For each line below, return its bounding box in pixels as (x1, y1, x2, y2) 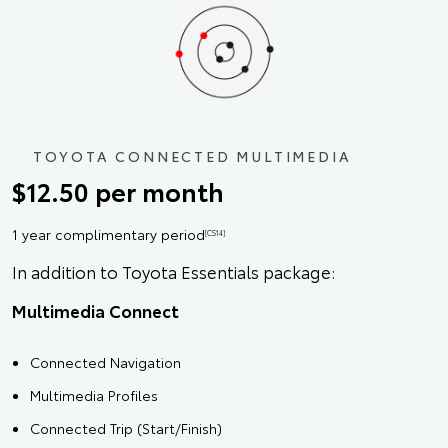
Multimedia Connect (12, 297, 179, 322)
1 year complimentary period (12, 223, 205, 244)
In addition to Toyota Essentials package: (12, 258, 336, 283)
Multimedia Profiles (30, 384, 158, 405)
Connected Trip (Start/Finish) (30, 417, 222, 438)
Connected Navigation (30, 351, 181, 372)
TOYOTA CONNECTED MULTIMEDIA (32, 145, 352, 166)
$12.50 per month (12, 172, 224, 209)
